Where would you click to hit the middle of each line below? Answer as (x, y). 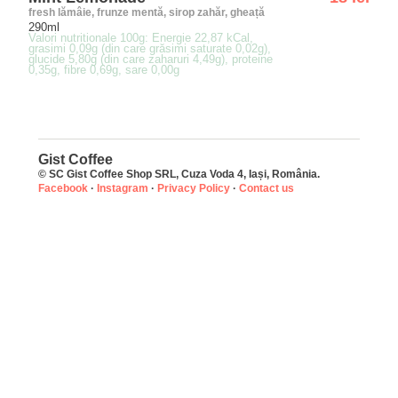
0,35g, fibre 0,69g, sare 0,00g (104, 70)
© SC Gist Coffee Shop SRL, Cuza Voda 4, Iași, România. (179, 174)
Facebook (63, 188)
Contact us (266, 188)
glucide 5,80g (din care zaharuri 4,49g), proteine (151, 59)
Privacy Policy (193, 188)
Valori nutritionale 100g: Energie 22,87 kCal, (141, 38)
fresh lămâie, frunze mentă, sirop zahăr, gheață (147, 12)
